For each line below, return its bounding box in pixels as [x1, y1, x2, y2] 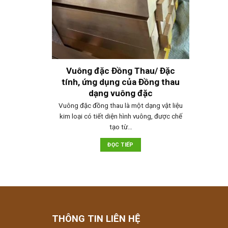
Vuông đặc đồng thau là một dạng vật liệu [59, 102, 183, 110]
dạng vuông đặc [89, 88, 153, 99]
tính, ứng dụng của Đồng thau [62, 77, 180, 88]
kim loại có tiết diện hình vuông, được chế [59, 112, 182, 121]
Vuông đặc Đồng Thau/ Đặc [66, 66, 175, 76]
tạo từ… [109, 123, 132, 131]
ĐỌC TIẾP [107, 141, 134, 148]
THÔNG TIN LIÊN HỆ [52, 213, 140, 225]
